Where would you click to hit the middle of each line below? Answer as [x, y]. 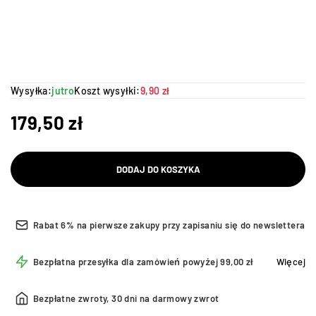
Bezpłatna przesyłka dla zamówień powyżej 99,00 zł [143, 262]
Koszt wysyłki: [107, 91]
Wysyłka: [31, 91]
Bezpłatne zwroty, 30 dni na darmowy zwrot [126, 298]
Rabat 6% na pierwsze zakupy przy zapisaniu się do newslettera [169, 225]
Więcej [291, 262]
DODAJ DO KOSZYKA [158, 169]
